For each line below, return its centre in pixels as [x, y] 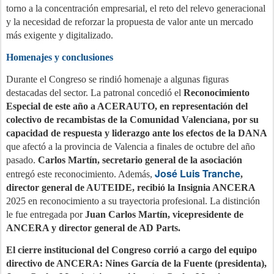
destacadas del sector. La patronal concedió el [94, 93]
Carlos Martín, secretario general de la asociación [140, 160]
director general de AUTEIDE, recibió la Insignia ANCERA [131, 187]
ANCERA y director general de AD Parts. [93, 228]
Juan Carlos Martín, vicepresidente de [164, 214]
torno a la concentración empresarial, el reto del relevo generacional [136, 8]
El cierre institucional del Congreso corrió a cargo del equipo [131, 250]
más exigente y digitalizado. [60, 35]
